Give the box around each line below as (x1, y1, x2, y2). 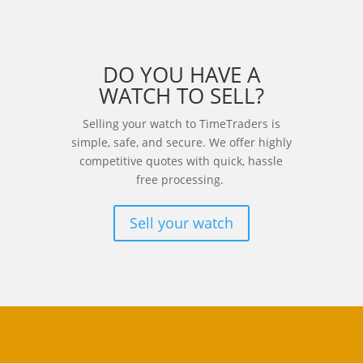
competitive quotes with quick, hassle (79, 152, 284, 169)
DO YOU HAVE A (102, 59, 260, 89)
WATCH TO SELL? (98, 80, 264, 110)
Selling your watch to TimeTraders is (82, 115, 280, 131)
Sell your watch (129, 213, 233, 233)
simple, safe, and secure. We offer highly (70, 134, 292, 150)
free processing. (135, 171, 227, 187)
